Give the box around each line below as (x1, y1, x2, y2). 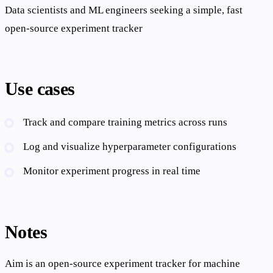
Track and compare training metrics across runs (23, 116, 228, 128)
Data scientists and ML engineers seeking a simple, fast (5, 4, 243, 16)
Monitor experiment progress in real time (23, 165, 201, 177)
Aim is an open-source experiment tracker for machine (5, 258, 240, 270)
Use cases (5, 79, 75, 99)
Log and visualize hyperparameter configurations (23, 140, 237, 152)
